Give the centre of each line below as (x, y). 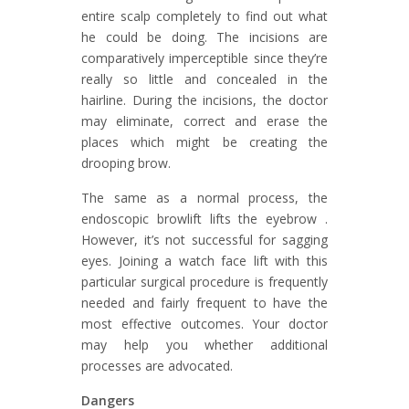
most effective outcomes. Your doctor (204, 323)
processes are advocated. (157, 365)
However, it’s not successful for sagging (204, 239)
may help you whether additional (204, 344)
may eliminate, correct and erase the (204, 121)
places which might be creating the (204, 142)
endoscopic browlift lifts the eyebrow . (204, 218)
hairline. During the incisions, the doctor (204, 100)
